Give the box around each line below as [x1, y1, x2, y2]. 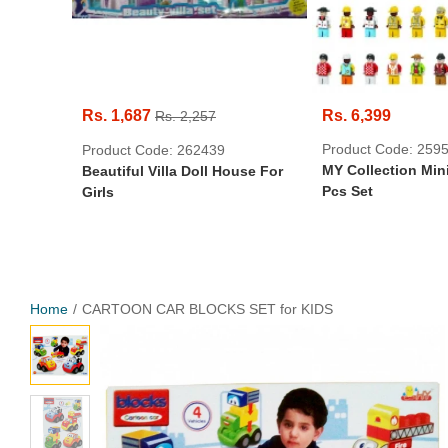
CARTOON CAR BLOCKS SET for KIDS [82, 301, 333, 317]
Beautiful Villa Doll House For [82, 163, 283, 179]
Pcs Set [322, 183, 373, 199]
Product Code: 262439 [82, 142, 225, 158]
